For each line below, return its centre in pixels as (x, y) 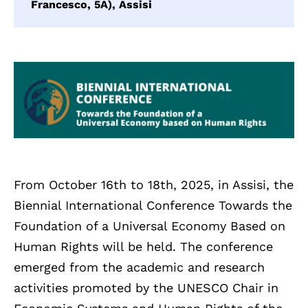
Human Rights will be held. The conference (143, 247)
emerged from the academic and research (139, 267)
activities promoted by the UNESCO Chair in (146, 288)
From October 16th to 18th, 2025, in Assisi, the (154, 185)
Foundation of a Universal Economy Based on (150, 226)
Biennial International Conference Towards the (153, 206)
